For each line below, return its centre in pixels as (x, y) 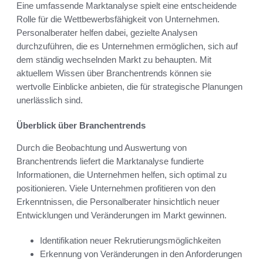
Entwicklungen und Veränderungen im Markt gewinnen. (122, 215)
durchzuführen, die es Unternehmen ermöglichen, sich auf (127, 46)
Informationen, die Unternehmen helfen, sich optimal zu (122, 175)
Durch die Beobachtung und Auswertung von (102, 148)
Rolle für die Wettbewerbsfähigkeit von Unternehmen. (118, 19)
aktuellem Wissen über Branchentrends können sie (114, 73)
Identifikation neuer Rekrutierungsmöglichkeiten (130, 241)
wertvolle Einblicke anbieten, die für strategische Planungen (129, 87)
